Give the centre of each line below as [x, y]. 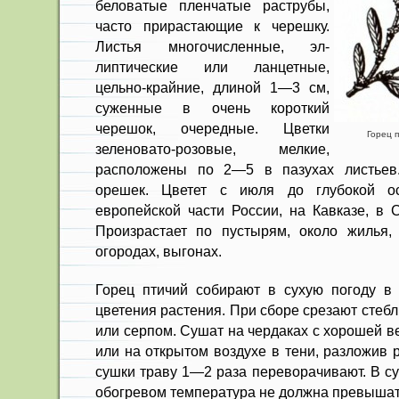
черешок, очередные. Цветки [212, 128]
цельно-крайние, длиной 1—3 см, [212, 87]
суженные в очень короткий [212, 108]
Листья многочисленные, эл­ [212, 46]
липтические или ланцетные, [212, 67]
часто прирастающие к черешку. [212, 26]
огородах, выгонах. [159, 251]
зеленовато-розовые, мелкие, [212, 149]
